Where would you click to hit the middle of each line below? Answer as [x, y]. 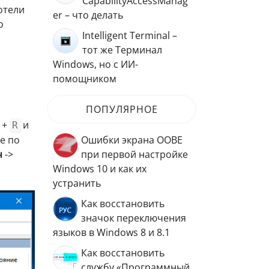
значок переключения [134, 218]
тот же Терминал [122, 50]
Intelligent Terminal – [130, 35]
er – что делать [88, 15]
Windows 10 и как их [100, 169]
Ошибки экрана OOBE [132, 140]
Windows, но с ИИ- [95, 64]
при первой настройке [134, 154]
